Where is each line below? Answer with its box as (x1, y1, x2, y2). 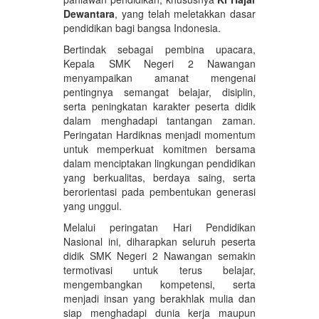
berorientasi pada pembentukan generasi (63, 184, 256, 199)
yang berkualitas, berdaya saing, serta (63, 169, 256, 184)
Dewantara (63, 6, 115, 21)
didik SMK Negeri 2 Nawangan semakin (63, 248, 256, 263)
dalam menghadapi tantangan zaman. (63, 113, 256, 127)
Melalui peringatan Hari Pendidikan (63, 219, 256, 234)
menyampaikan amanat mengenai (63, 70, 256, 85)
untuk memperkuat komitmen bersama (63, 141, 256, 156)
